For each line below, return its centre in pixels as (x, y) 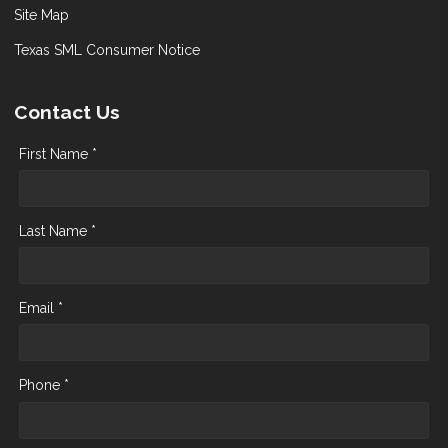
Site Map (41, 14)
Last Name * (57, 230)
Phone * (44, 384)
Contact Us (67, 111)
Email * (41, 307)
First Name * (58, 153)
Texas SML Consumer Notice (107, 49)
